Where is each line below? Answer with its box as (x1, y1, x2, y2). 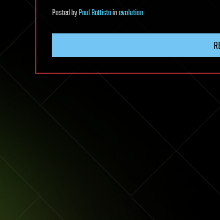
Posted (52, 7, 71, 20)
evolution (119, 7, 143, 20)
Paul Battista (79, 7, 111, 20)
